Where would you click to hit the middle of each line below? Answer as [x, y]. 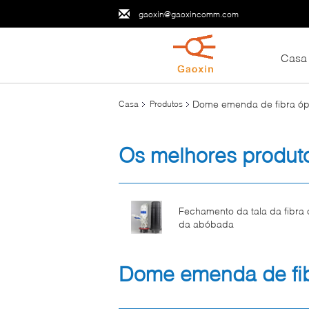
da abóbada [206, 224]
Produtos [166, 104]
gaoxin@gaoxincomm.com [189, 14]
